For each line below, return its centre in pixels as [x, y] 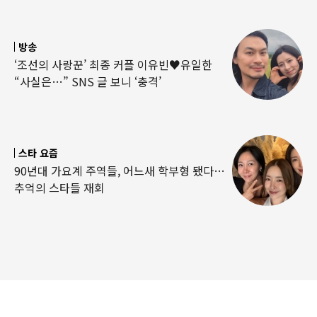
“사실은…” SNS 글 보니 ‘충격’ [88, 81]
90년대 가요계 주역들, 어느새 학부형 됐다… [120, 170]
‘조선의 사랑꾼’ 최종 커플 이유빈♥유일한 [113, 64]
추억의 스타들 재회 [59, 187]
